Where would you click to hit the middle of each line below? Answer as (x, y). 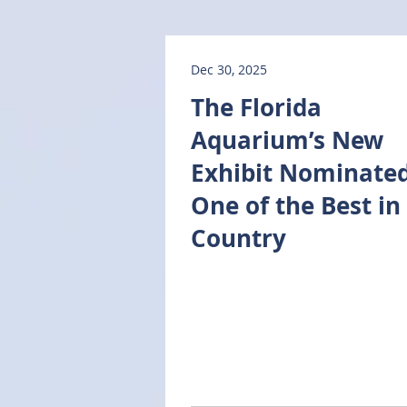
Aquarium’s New (287, 140)
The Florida (256, 107)
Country (238, 238)
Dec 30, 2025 (229, 69)
